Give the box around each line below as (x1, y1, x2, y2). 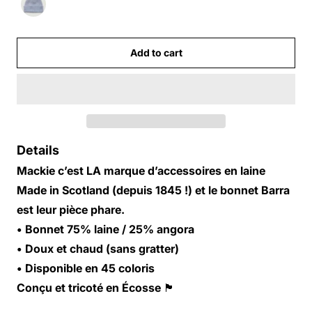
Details (17, 142, 59, 157)
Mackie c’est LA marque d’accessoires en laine (17, 163, 265, 178)
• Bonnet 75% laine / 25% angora (17, 221, 194, 236)
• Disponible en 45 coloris (17, 260, 155, 275)
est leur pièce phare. (17, 202, 125, 217)
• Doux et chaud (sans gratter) (17, 241, 179, 256)
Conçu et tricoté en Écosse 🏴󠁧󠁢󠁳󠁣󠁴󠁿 (17, 280, 175, 295)
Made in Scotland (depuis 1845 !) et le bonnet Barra (17, 182, 290, 197)
